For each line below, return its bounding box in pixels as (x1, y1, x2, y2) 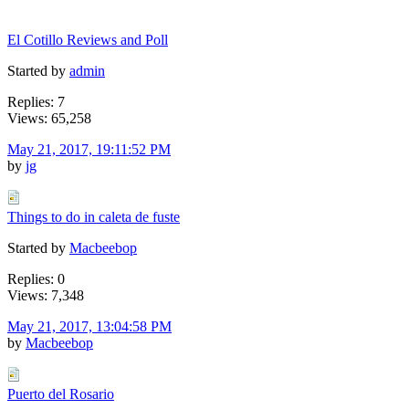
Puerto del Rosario (7, 385, 114, 402)
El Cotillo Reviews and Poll (7, 31, 168, 47)
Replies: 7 (7, 93, 65, 110)
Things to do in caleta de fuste (7, 208, 180, 225)
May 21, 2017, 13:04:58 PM (7, 318, 172, 334)
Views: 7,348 (7, 287, 84, 303)
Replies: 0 (7, 270, 65, 287)
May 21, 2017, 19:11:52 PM (7, 141, 171, 157)
